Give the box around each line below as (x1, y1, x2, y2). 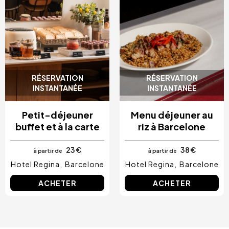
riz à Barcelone (138, 121, 205, 133)
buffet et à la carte (15, 121, 100, 133)
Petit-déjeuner (21, 109, 93, 121)
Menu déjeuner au (130, 109, 213, 121)
